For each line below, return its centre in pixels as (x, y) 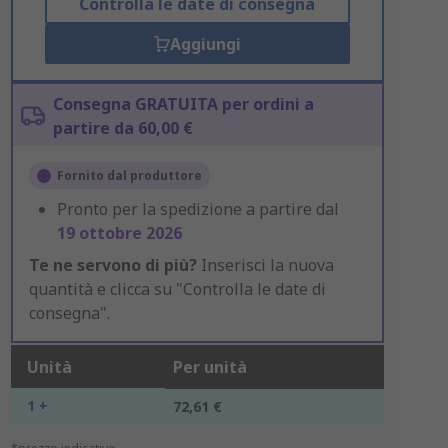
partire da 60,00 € (122, 128)
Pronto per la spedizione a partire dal (197, 209)
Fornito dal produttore (129, 175)
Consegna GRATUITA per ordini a (183, 104)
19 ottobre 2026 (119, 233)
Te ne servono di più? (112, 265)
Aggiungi (205, 44)
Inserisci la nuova (265, 265)
